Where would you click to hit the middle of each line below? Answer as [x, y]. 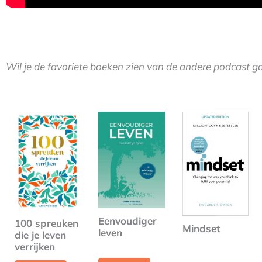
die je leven [40, 235]
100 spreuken [46, 223]
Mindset [201, 228]
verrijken [35, 247]
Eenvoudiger [128, 220]
